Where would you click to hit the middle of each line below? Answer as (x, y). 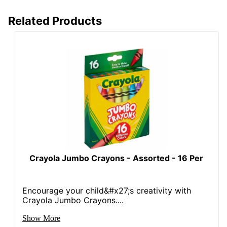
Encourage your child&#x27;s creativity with (107, 190)
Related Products (55, 21)
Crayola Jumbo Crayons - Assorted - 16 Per (117, 158)
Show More (42, 218)
